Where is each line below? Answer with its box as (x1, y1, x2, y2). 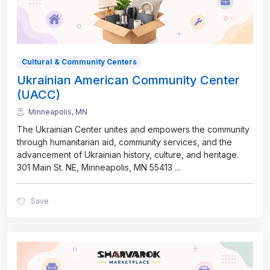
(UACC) (17, 87, 60, 102)
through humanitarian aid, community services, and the (17, 137, 232, 148)
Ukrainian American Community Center (17, 73, 240, 88)
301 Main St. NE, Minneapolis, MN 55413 (17, 162, 175, 173)
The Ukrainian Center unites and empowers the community (17, 124, 250, 135)
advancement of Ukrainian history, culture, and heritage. (17, 149, 239, 160)
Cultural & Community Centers (21, 57, 137, 67)
